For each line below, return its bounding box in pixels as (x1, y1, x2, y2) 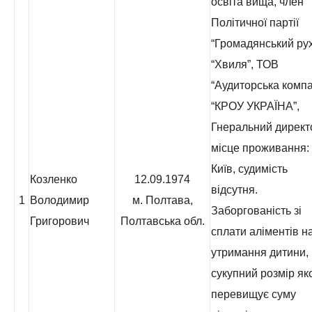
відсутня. (211, 184, 258, 196)
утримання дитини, (211, 247, 309, 258)
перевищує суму (211, 288, 296, 300)
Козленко (30, 173, 77, 185)
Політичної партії (211, 17, 299, 29)
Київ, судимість (211, 163, 288, 175)
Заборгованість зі (211, 205, 302, 217)
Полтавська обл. (120, 215, 205, 227)
